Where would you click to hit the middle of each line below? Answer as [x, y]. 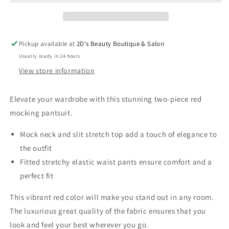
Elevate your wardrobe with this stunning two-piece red [106, 99]
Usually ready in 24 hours [50, 56]
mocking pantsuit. [41, 112]
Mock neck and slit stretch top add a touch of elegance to [119, 134]
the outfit [36, 148]
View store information [57, 70]
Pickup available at [48, 43]
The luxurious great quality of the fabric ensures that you [108, 211]
